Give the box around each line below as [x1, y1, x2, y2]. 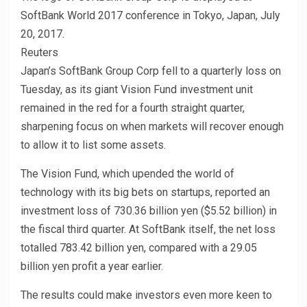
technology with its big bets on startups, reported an [21, 186, 270, 199]
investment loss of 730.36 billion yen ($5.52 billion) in [21, 204, 277, 218]
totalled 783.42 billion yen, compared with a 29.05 [21, 241, 257, 255]
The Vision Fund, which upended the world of [21, 167, 234, 181]
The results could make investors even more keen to [21, 288, 272, 302]
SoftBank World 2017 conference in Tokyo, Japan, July [21, 9, 280, 23]
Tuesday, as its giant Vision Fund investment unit [21, 83, 253, 97]
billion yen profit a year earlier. [21, 260, 163, 273]
